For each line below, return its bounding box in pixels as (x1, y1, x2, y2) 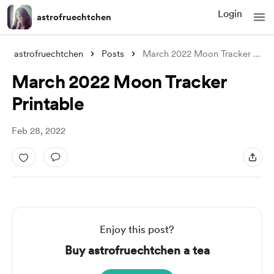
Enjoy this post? (100, 223, 174, 235)
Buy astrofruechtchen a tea (64, 243, 210, 257)
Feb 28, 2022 (11, 125, 65, 136)
